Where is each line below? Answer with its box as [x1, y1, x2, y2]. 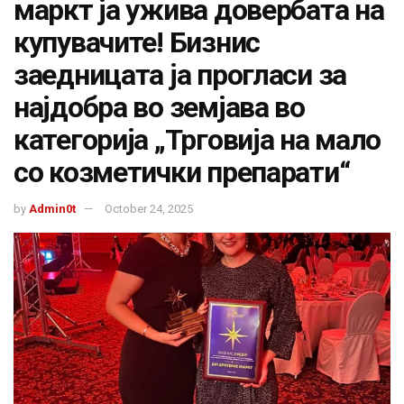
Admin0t [29, 202, 76, 216]
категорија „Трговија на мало [14, 122, 381, 157]
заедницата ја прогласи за [14, 57, 346, 92]
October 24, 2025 [105, 202, 193, 216]
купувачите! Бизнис [14, 24, 260, 60]
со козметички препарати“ [14, 154, 350, 189]
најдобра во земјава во [14, 89, 305, 124]
